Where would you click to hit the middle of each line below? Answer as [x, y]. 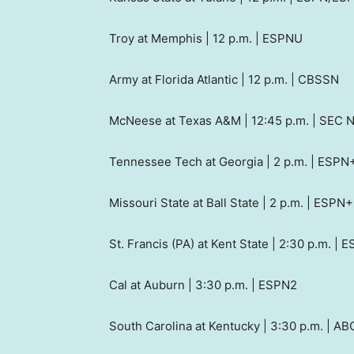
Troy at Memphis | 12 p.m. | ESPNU [206, 39]
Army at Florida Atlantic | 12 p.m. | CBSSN [224, 80]
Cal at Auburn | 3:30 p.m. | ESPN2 [203, 285]
